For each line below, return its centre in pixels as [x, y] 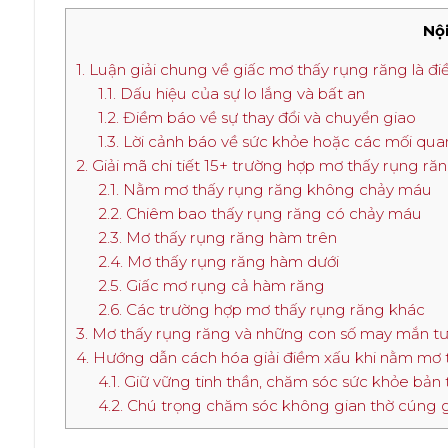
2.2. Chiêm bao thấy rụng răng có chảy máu [260, 214]
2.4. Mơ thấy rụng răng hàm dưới [219, 262]
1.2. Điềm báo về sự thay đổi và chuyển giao [257, 118]
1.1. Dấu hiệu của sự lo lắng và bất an [232, 94]
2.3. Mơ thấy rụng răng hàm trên [218, 238]
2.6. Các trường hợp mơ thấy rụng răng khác [262, 310]
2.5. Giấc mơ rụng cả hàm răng [212, 286]
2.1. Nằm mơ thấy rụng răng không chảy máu [265, 190]
